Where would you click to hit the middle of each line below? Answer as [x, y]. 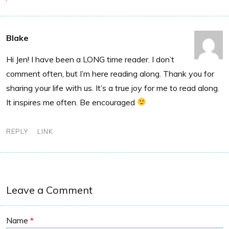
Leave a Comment [49, 190]
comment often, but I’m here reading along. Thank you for [110, 73]
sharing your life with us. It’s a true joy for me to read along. [113, 88]
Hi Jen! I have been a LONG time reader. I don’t [90, 59]
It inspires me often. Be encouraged [72, 102]
